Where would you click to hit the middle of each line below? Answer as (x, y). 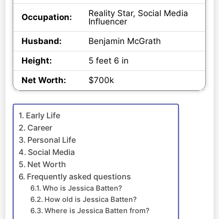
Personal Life (52, 140)
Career (40, 127)
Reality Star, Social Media (139, 13)
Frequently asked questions (79, 176)
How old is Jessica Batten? (91, 199)
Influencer (108, 22)
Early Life (43, 115)
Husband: (42, 41)
